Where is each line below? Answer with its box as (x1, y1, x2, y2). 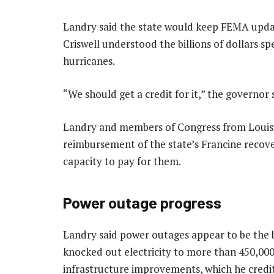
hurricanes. (63, 53, 115, 68)
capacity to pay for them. (63, 154, 181, 168)
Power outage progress (63, 193, 221, 212)
